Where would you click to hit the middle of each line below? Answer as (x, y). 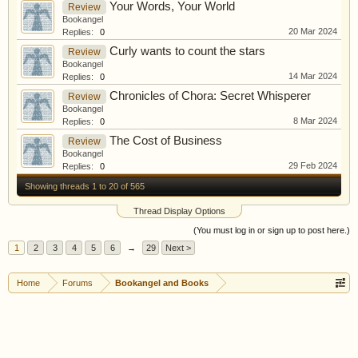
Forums (78, 283)
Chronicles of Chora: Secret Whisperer (210, 96)
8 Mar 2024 (315, 121)
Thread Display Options (179, 211)
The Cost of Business (166, 141)
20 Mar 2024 (313, 31)
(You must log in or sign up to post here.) (272, 230)
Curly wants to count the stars (187, 51)
